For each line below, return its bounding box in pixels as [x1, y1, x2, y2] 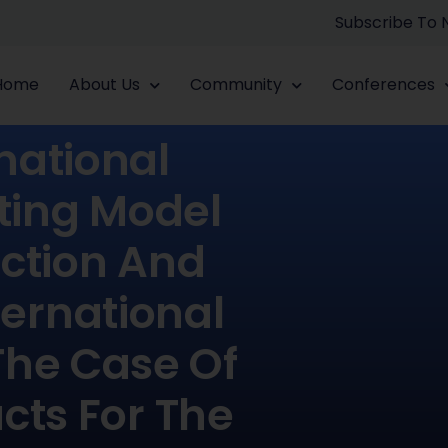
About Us [68, 73, 140, 97]
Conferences [331, 73, 435, 97]
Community [189, 73, 282, 97]
